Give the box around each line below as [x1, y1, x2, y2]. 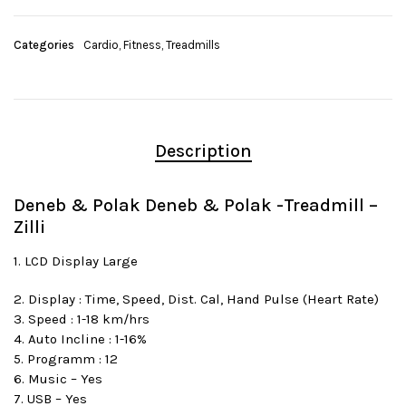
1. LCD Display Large [14, 253, 138, 270]
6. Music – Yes [14, 371, 102, 388]
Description [154, 140, 252, 162]
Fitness [123, 38, 161, 53]
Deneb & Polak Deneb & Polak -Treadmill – [14, 195, 378, 217]
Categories [14, 38, 74, 53]
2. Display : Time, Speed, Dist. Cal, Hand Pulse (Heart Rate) [14, 291, 379, 308]
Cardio [83, 38, 119, 53]
